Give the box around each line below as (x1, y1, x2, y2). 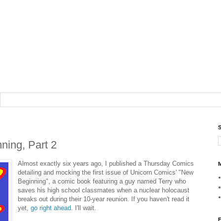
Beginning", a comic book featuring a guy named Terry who (18, 178, 186, 185)
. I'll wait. (71, 204, 97, 212)
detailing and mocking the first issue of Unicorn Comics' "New (18, 169, 194, 177)
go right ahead (31, 204, 72, 212)
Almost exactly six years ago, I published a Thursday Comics (18, 160, 194, 168)
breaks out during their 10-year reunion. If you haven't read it (18, 195, 190, 203)
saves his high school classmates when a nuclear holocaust (18, 186, 190, 194)
